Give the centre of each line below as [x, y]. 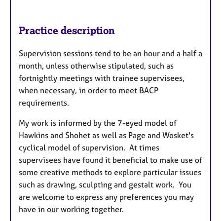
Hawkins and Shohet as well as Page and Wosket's [106, 135]
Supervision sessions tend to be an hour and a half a [110, 54]
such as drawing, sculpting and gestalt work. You [105, 185]
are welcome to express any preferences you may [106, 197]
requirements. [45, 103]
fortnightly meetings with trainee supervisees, [102, 78]
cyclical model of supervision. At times [89, 148]
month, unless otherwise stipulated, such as [96, 66]
